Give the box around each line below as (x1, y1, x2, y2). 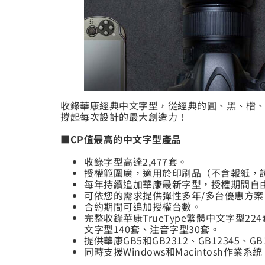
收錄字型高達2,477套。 (84, 154, 188, 169)
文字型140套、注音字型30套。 (84, 222, 219, 237)
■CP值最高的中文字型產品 (60, 132, 182, 147)
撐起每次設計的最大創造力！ (60, 109, 188, 124)
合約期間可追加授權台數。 (84, 199, 201, 214)
